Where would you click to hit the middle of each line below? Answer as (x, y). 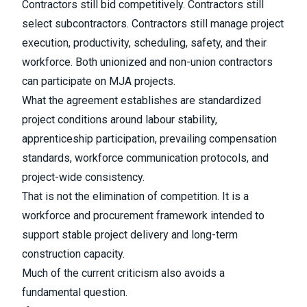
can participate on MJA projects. (99, 82)
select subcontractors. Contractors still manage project (153, 24)
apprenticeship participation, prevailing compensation (149, 139)
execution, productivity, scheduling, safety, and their (144, 43)
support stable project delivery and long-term (130, 235)
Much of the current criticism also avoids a (123, 273)
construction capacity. (73, 254)
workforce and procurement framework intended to (143, 216)
